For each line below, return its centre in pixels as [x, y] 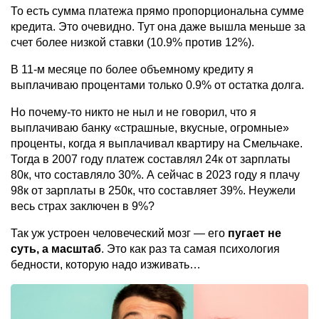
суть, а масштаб [56, 249]
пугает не [255, 233]
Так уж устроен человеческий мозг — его [119, 233]
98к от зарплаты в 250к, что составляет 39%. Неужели [153, 190]
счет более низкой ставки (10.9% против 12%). [132, 42]
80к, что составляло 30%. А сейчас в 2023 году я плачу [155, 174]
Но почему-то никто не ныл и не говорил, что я [134, 112]
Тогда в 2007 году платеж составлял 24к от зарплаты [151, 159]
